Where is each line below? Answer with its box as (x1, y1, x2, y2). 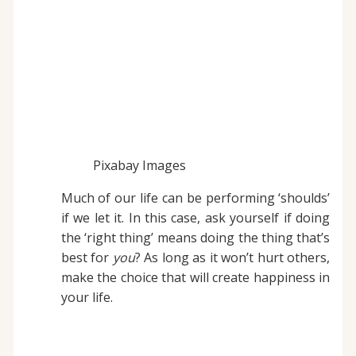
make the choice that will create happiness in (60, 269, 331, 287)
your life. (60, 288, 113, 307)
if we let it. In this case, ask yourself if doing (60, 209, 331, 227)
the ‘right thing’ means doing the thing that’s (60, 229, 331, 247)
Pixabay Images (92, 157, 186, 175)
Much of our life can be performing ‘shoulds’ (60, 189, 331, 207)
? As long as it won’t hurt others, (134, 249, 331, 267)
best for (60, 249, 113, 267)
